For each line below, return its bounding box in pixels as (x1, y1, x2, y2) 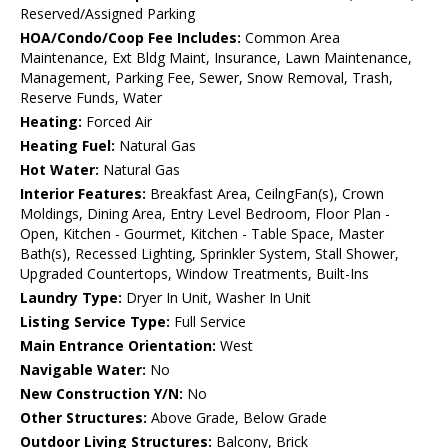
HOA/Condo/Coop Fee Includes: (20, 28, 241, 48)
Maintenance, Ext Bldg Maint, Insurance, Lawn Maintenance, (20, 48, 412, 68)
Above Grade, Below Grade (147, 408, 327, 428)
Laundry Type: (20, 288, 122, 308)
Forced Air (82, 112, 152, 132)
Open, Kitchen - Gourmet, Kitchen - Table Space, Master (20, 224, 384, 244)
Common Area (241, 28, 340, 48)
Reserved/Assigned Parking (20, 4, 195, 24)
